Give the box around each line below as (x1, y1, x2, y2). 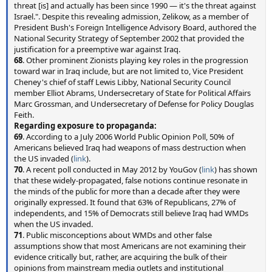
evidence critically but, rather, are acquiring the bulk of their (14, 251, 227, 262)
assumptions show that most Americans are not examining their (14, 240, 246, 251)
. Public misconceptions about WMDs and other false (22, 229, 212, 240)
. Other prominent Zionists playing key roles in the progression (22, 55, 248, 66)
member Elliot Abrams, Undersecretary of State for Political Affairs (14, 87, 251, 98)
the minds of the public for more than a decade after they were (14, 186, 240, 197)
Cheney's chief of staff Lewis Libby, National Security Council (14, 76, 231, 87)
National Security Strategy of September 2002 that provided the (14, 33, 244, 44)
